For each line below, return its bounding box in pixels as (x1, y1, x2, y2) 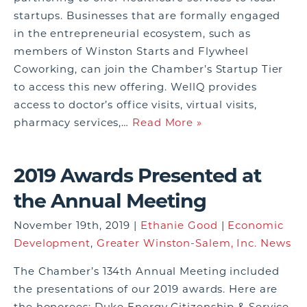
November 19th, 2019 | (14, 219, 140, 232)
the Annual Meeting (14, 188, 206, 212)
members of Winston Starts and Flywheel (14, 45, 249, 58)
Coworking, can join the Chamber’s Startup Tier (14, 62, 284, 75)
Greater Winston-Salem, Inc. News (96, 236, 291, 249)
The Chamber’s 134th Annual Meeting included (14, 265, 280, 278)
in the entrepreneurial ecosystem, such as (14, 27, 251, 40)
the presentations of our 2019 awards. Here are (14, 282, 278, 295)
